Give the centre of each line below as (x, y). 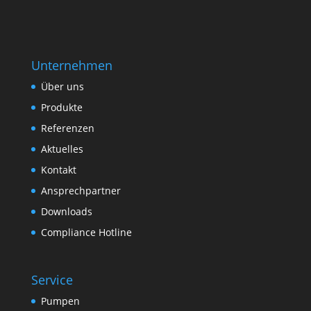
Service (52, 280)
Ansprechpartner (81, 191)
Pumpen (60, 301)
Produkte (61, 108)
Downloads (66, 212)
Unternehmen (72, 66)
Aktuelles (62, 149)
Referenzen (67, 128)
